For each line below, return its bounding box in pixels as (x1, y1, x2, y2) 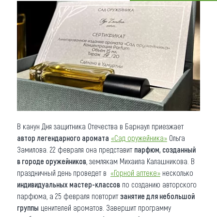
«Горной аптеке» (110, 168, 160, 177)
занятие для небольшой (120, 191, 195, 201)
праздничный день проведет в (17, 168, 110, 177)
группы (17, 202, 39, 212)
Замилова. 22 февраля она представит (17, 144, 134, 154)
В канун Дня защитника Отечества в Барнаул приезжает (17, 121, 184, 131)
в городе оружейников (17, 156, 86, 166)
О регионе (17, 32, 62, 46)
